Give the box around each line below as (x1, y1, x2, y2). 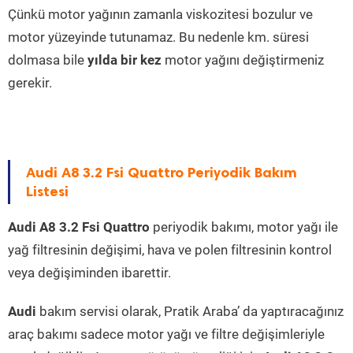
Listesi (26, 183, 69, 201)
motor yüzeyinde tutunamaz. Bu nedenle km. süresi (8, 29, 309, 46)
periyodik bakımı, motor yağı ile (150, 219, 338, 236)
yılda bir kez (87, 52, 162, 69)
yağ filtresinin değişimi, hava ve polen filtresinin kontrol (8, 242, 332, 258)
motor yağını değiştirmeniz (162, 52, 324, 69)
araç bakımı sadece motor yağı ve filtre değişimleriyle (8, 326, 325, 343)
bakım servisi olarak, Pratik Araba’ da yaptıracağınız (36, 303, 344, 320)
